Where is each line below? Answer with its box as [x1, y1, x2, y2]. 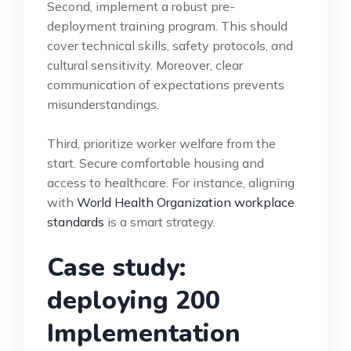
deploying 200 [47, 283, 220, 317]
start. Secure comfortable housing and [47, 154, 264, 171]
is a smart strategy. [104, 213, 215, 230]
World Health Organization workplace [77, 194, 295, 210]
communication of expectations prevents [47, 76, 284, 92]
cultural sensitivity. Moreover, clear [47, 56, 243, 73]
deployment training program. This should [47, 17, 288, 34]
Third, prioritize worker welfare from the [47, 135, 276, 151]
